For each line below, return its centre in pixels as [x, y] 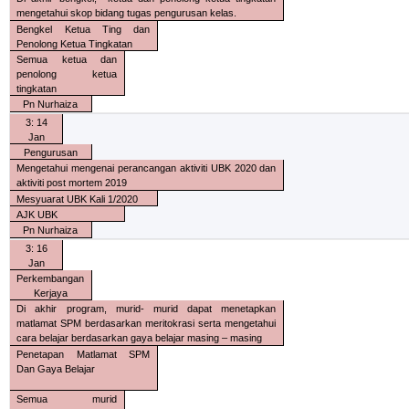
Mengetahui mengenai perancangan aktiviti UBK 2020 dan [147, 168]
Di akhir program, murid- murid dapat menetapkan [147, 309]
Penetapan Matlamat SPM [84, 354]
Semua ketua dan [67, 60]
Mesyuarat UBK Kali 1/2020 [78, 199]
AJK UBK [37, 215]
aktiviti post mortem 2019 [72, 183]
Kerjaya [50, 293]
